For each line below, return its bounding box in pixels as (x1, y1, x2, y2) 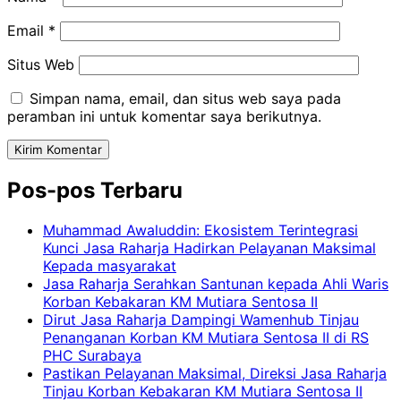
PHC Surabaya (43, 346, 141, 364)
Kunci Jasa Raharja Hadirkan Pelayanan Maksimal (43, 238, 376, 257)
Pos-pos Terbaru (7, 177, 183, 203)
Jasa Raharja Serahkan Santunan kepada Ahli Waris (43, 274, 388, 293)
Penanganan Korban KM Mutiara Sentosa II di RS (43, 328, 369, 346)
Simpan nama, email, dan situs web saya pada (30, 90, 341, 108)
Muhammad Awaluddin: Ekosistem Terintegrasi (43, 220, 358, 239)
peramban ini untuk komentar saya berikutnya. (7, 107, 321, 126)
